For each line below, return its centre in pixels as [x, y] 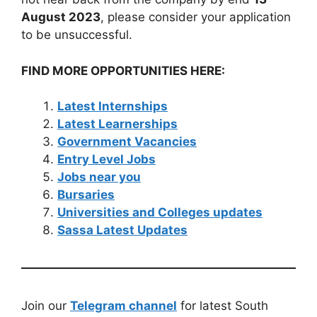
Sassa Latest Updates [122, 230]
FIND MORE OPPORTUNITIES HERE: [123, 70]
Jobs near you [99, 177]
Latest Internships [113, 106]
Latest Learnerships [117, 124]
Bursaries [86, 195]
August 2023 [61, 17]
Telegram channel [123, 306]
